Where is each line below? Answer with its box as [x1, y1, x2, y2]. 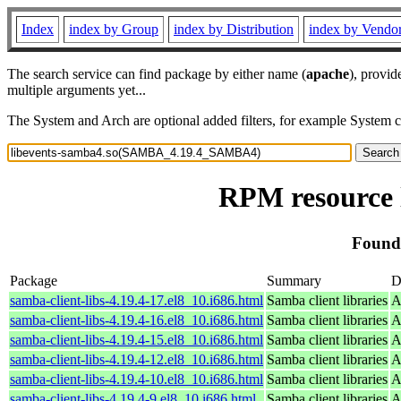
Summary [267, 272, 321, 288]
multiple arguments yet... [7, 82, 146, 98]
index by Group [69, 21, 158, 37]
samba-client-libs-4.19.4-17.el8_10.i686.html [10, 292, 263, 308]
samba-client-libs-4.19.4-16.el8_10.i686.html [10, 311, 263, 328]
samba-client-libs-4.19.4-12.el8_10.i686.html [10, 351, 263, 367]
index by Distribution [174, 21, 294, 37]
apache [306, 66, 349, 81]
